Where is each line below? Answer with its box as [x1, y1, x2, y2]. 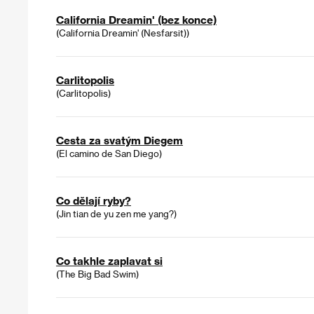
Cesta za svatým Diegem [56, 134, 183, 147]
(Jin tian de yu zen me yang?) [56, 208, 177, 219]
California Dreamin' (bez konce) [56, 13, 217, 27]
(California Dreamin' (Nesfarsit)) [56, 27, 189, 39]
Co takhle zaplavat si [56, 254, 163, 268]
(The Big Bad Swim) [56, 268, 139, 280]
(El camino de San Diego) [56, 148, 162, 159]
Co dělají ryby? [56, 194, 131, 207]
